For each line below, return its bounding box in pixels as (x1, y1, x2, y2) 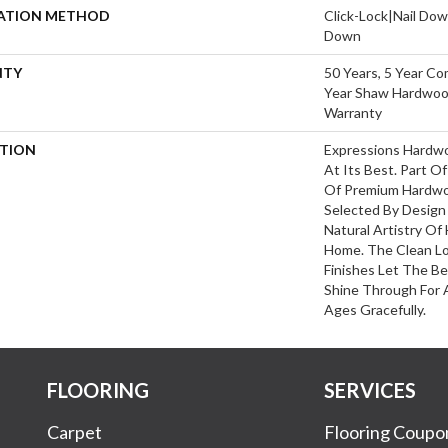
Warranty (324, 103, 382, 121)
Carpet (47, 420, 102, 443)
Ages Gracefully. (324, 300, 426, 318)
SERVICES (324, 377, 417, 402)
